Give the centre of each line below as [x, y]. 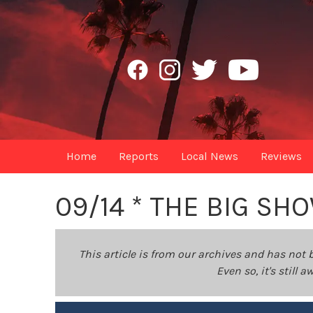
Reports [139, 156]
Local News [210, 156]
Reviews [282, 156]
